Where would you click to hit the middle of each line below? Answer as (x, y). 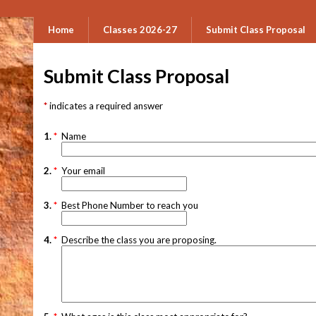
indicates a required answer (106, 105)
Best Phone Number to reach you (130, 205)
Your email (83, 170)
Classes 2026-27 (140, 30)
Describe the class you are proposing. (140, 239)
